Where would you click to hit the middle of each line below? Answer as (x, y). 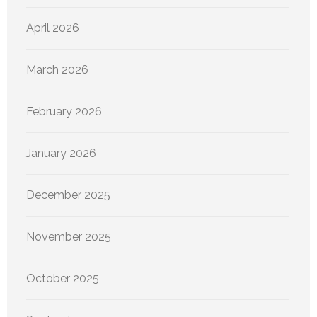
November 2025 (69, 237)
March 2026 (57, 70)
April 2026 (53, 28)
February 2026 (64, 112)
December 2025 (68, 195)
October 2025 (63, 279)
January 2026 (61, 154)
